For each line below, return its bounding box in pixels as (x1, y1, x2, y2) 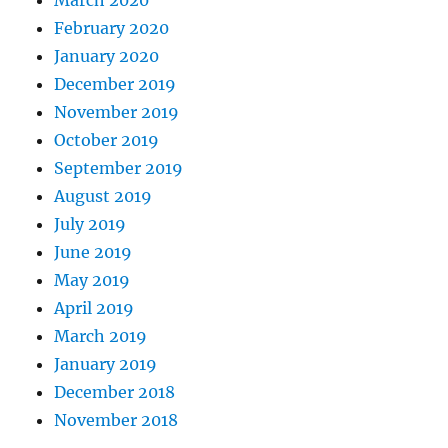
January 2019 (54, 354, 158, 374)
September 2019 (54, 158, 184, 178)
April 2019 (54, 298, 135, 318)
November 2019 (54, 102, 180, 122)
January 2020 (54, 46, 160, 66)
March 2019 (54, 326, 148, 346)
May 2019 (54, 270, 131, 290)
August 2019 (54, 186, 153, 206)
